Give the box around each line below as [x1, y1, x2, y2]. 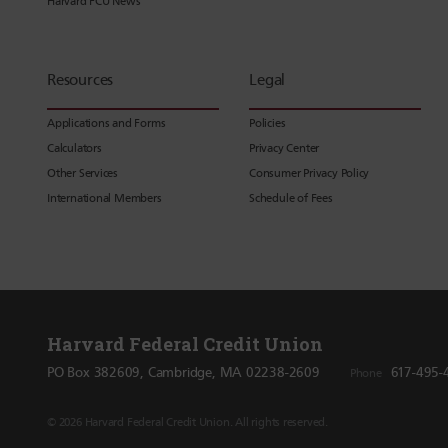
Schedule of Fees [249, 191, 333, 206]
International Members [47, 191, 162, 206]
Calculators [47, 141, 102, 156]
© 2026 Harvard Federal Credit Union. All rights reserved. [47, 414, 329, 429]
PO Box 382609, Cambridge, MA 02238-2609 [47, 364, 320, 382]
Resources [47, 71, 114, 90]
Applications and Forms [47, 116, 166, 131]
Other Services [47, 166, 119, 181]
